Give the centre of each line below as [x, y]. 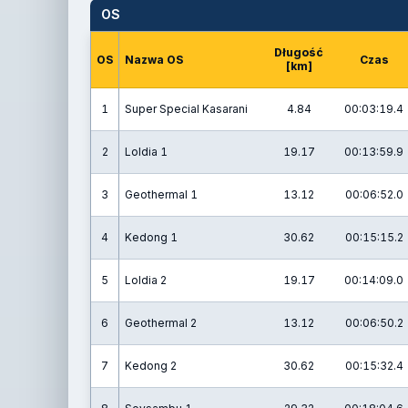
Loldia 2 [146, 280]
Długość [299, 52]
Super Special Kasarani [186, 109]
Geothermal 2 [161, 323]
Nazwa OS [154, 60]
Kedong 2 [151, 366]
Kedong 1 [151, 237]
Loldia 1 [146, 152]
